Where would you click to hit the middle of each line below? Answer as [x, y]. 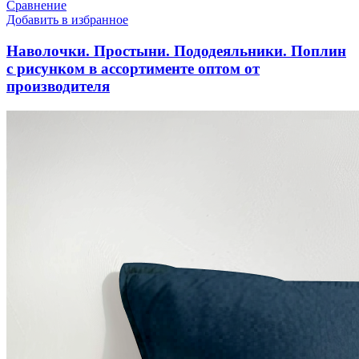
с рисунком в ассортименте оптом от [133, 69]
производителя [58, 87]
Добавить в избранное [67, 20]
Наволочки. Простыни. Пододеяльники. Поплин [176, 51]
